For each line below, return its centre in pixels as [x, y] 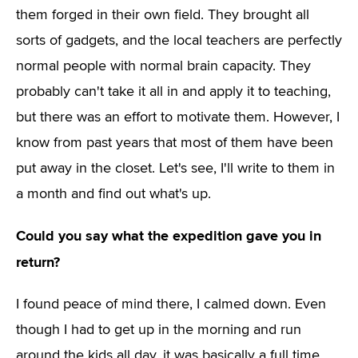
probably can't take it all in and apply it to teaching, [173, 92]
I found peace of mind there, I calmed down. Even [171, 304]
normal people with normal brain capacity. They [163, 66]
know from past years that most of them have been [175, 143]
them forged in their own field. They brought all [163, 15]
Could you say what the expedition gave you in [169, 236]
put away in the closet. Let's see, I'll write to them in [175, 169]
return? [38, 262]
